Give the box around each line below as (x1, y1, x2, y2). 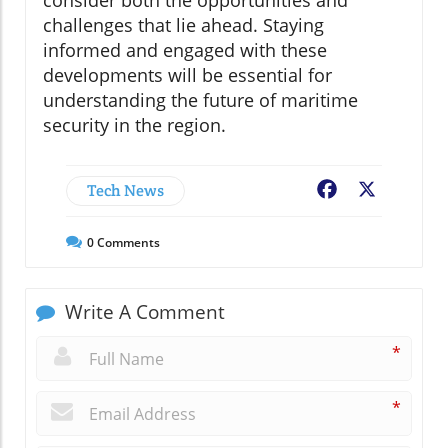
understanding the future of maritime (43, 87, 358, 112)
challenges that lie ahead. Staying (43, 12, 324, 37)
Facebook (340, 179, 412, 202)
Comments (94, 233, 160, 251)
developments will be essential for (43, 62, 332, 87)
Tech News (87, 179, 164, 201)
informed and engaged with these (43, 37, 327, 62)
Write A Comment (60, 298, 225, 325)
